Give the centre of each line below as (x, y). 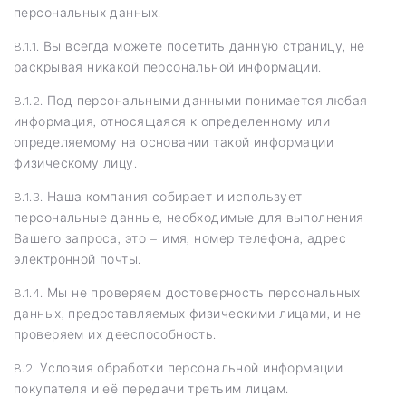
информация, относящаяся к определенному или (172, 121)
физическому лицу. (76, 163)
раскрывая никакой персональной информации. (168, 67)
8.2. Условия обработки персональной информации (179, 367)
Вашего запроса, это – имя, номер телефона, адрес (180, 238)
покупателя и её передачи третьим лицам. (151, 388)
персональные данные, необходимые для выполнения (189, 217)
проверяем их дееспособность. (115, 334)
